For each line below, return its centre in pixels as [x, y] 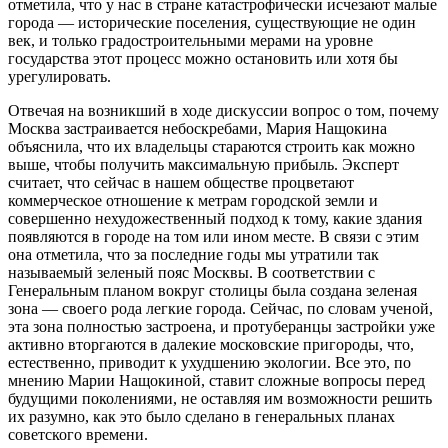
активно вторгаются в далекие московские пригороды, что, [211, 345]
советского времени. [78, 435]
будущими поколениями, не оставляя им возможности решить [220, 399]
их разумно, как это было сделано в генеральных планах [201, 417]
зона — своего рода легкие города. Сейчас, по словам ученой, [220, 309]
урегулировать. [59, 77]
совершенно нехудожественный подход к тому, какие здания [215, 219]
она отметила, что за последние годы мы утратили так [193, 255]
